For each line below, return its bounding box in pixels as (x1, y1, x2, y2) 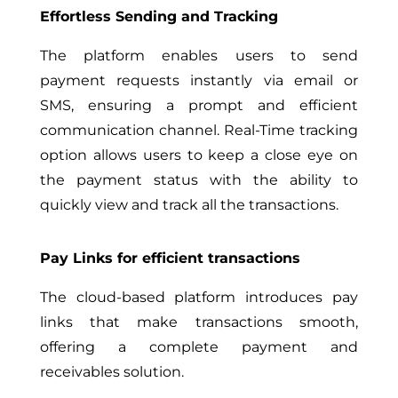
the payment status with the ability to (39, 171, 359, 188)
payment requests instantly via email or (39, 71, 359, 89)
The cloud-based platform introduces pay (39, 288, 359, 306)
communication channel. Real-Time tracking (39, 121, 359, 139)
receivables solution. (39, 362, 187, 380)
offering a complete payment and (39, 338, 359, 355)
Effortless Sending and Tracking (39, 7, 278, 25)
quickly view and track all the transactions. (39, 195, 342, 213)
